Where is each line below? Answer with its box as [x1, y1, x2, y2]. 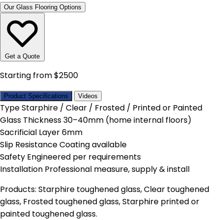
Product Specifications [4, 92, 68, 100]
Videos [78, 92, 98, 100]
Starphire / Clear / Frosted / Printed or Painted [22, 102, 202, 114]
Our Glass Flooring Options [4, 3, 82, 11]
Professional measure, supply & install [45, 164, 190, 175]
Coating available [59, 139, 127, 151]
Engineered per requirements [27, 151, 141, 163]
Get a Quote [5, 53, 40, 60]
